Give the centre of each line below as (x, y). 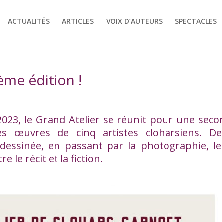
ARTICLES (78, 21)
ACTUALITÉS (28, 21)
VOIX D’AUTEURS (134, 21)
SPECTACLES (195, 21)
